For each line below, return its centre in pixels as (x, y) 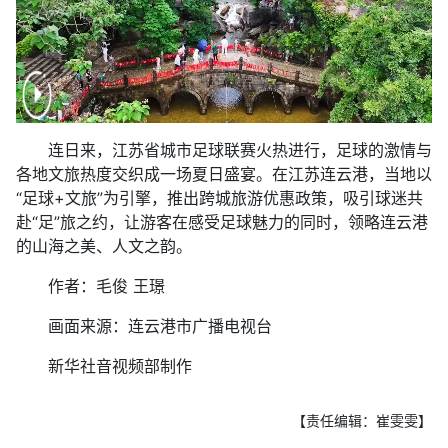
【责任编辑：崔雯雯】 (362, 420)
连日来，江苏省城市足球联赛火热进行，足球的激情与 (224, 150)
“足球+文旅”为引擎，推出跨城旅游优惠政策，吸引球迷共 (219, 198)
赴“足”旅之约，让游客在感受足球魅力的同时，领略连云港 (222, 222)
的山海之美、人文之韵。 (104, 246)
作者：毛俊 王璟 (90, 286)
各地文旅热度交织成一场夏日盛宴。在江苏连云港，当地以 (224, 174)
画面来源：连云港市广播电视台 (144, 326)
